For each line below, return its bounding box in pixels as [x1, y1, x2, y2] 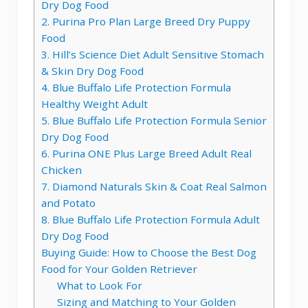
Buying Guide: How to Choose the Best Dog [41, 245, 256, 259]
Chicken [41, 162, 82, 177]
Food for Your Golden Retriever [41, 261, 197, 276]
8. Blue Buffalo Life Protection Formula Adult [41, 212, 260, 226]
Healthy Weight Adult [41, 96, 148, 111]
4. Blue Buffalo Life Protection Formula [41, 80, 231, 94]
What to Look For [56, 278, 142, 292]
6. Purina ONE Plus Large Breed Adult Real [41, 146, 252, 160]
